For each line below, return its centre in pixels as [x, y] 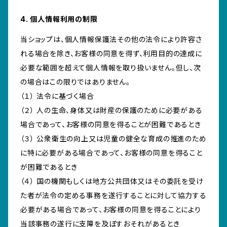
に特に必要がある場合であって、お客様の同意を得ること [111, 153]
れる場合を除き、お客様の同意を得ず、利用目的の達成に [111, 54]
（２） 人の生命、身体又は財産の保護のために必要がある [111, 110]
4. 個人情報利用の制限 [59, 19]
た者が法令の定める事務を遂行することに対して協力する [113, 196]
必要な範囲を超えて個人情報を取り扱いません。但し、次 [111, 68]
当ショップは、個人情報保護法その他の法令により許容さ [111, 40]
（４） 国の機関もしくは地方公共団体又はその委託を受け [112, 181]
